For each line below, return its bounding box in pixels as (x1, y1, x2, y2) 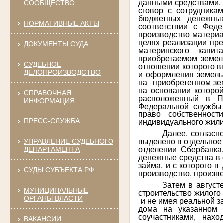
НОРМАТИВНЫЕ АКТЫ (23, 19, 99, 27)
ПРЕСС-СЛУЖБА (23, 116, 80, 125)
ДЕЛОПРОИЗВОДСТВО (23, 68, 101, 76)
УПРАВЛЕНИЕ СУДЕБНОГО (23, 137, 113, 145)
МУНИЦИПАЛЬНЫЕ (23, 186, 88, 194)
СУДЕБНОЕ (23, 60, 61, 68)
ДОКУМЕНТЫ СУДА (23, 39, 88, 48)
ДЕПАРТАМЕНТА (23, 145, 80, 153)
